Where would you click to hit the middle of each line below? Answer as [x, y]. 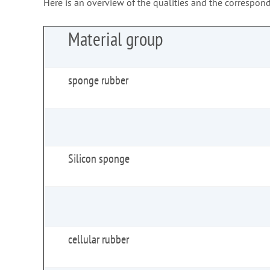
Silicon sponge [99, 159]
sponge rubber [98, 80]
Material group [115, 39]
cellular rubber [99, 240]
